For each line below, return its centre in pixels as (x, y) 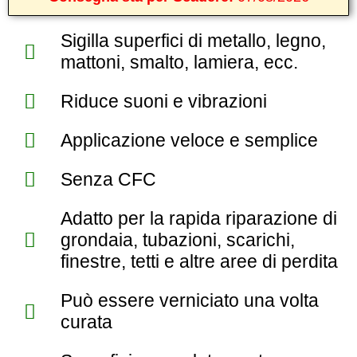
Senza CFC (109, 179)
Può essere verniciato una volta (190, 300)
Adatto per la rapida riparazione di (199, 218)
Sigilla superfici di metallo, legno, (194, 41)
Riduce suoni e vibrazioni (164, 101)
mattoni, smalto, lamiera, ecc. (180, 62)
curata (87, 322)
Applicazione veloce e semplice (190, 140)
